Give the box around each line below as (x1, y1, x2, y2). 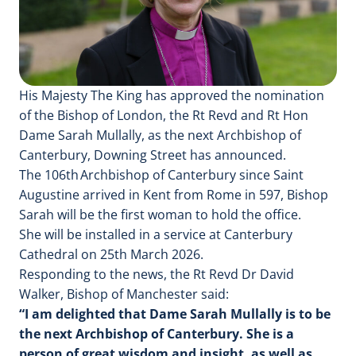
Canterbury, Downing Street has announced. (19, 145, 286, 164)
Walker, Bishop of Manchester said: (19, 284, 229, 303)
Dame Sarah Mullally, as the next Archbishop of (19, 126, 301, 144)
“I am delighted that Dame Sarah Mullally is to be (19, 304, 331, 323)
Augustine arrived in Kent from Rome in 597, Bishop (19, 185, 328, 203)
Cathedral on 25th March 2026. (19, 245, 203, 263)
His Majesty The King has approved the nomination (19, 86, 324, 104)
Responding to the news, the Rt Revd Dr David (19, 265, 294, 283)
